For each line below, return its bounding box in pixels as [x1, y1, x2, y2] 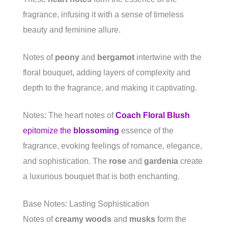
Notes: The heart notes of [23, 111, 116, 120]
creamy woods [55, 215, 111, 223]
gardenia [144, 157, 178, 165]
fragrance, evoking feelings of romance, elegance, [23, 141, 202, 150]
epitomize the [23, 126, 73, 135]
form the [155, 215, 186, 223]
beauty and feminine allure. [23, 25, 121, 34]
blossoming [73, 126, 119, 135]
